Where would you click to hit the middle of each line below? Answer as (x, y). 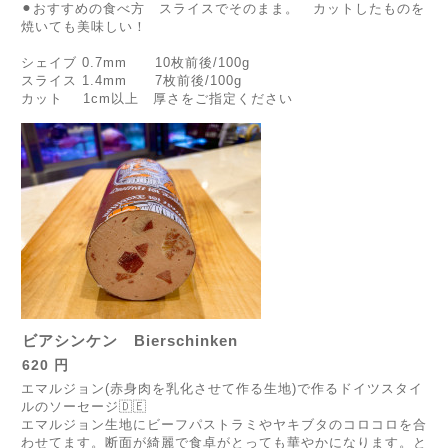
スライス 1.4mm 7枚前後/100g (131, 80)
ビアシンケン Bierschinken (130, 340)
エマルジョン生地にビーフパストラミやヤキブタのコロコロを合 (224, 424)
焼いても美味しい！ (84, 26)
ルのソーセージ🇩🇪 (84, 406)
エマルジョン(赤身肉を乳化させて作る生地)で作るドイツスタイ (222, 388)
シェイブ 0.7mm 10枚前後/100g (135, 62)
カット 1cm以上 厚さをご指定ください (157, 98)
